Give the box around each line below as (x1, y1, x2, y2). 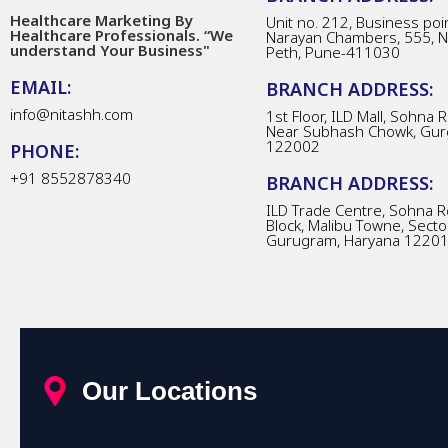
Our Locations (82, 375, 257, 406)
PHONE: (10, 138, 79, 163)
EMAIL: (10, 74, 71, 99)
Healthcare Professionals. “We (10, 24, 233, 45)
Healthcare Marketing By (10, 9, 193, 30)
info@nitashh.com (10, 103, 133, 124)
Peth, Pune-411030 (265, 41, 400, 62)
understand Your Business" (10, 39, 210, 60)
